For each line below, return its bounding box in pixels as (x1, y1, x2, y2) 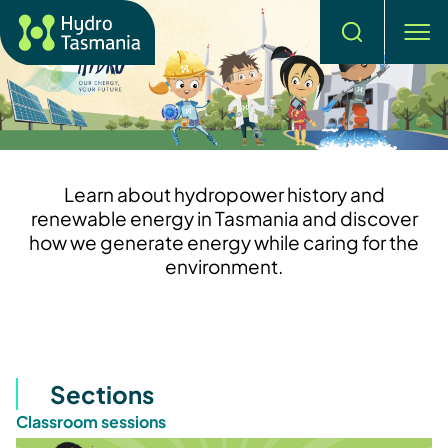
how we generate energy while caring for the (29, 229, 419, 254)
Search (351, 34, 400, 53)
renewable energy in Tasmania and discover (30, 205, 418, 230)
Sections (50, 378, 155, 409)
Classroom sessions (16, 410, 166, 432)
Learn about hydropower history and (63, 181, 385, 206)
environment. (165, 253, 283, 278)
